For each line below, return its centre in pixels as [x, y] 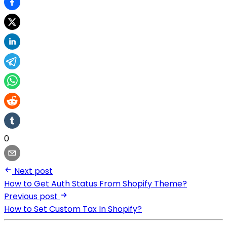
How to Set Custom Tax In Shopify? [73, 209]
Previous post [31, 196]
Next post [33, 171]
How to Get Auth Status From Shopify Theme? [96, 183]
